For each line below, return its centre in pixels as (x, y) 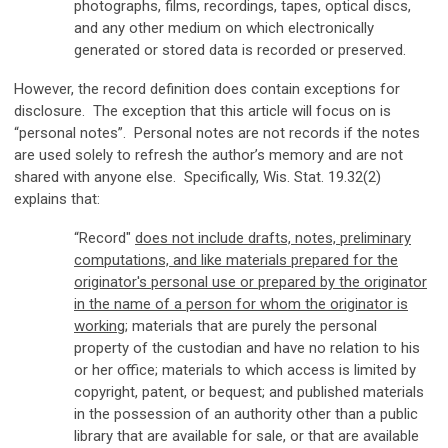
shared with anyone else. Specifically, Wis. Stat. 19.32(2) (197, 177)
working (99, 326)
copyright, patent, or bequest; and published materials (249, 392)
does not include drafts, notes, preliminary (273, 238)
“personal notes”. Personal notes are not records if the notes (217, 133)
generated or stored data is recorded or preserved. (242, 50)
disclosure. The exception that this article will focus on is (202, 111)
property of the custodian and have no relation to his (247, 348)
